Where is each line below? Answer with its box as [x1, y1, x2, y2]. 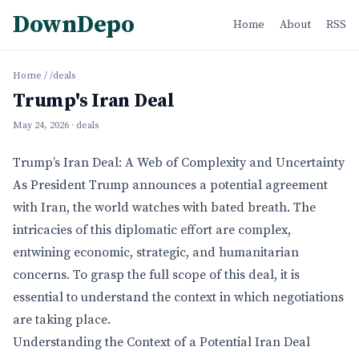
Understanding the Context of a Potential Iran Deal [13, 334, 310, 350]
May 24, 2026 [13, 119, 69, 131]
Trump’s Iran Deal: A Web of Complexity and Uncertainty [13, 155, 345, 171]
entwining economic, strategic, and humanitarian [13, 244, 299, 260]
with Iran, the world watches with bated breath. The [13, 200, 316, 216]
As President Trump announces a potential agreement [13, 177, 328, 193]
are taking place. [13, 312, 111, 328]
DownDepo [13, 10, 135, 40]
